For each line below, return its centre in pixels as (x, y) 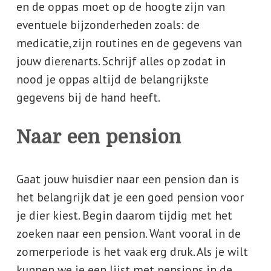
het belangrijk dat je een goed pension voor (130, 197)
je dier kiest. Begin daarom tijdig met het (124, 215)
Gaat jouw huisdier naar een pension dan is (127, 179)
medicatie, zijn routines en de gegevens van (129, 43)
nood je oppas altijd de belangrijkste (112, 79)
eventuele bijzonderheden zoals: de (108, 25)
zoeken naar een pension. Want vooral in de (128, 233)
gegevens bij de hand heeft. (88, 97)
